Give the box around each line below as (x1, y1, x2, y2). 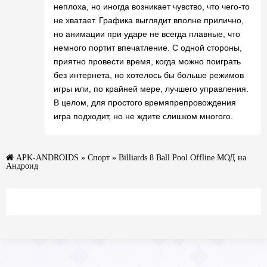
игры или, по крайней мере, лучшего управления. (54, 83, 249, 94)
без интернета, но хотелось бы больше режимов (54, 70, 244, 80)
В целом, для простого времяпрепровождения (54, 97, 236, 107)
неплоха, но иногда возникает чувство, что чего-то (54, 1, 250, 11)
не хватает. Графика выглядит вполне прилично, (54, 15, 244, 25)
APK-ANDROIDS (16, 153, 79, 162)
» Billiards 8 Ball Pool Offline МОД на (110, 153, 246, 162)
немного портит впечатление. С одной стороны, (54, 42, 242, 52)
